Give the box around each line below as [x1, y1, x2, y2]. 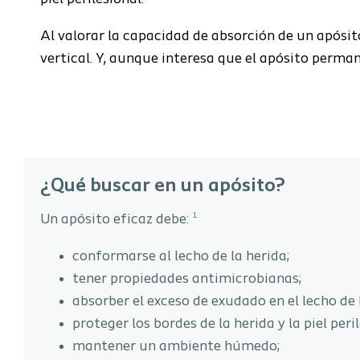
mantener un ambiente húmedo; [72, 339, 280, 354]
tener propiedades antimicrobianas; [72, 272, 301, 287]
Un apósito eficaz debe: [40, 212, 192, 227]
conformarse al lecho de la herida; [72, 249, 289, 264]
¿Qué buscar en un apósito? [40, 177, 285, 196]
